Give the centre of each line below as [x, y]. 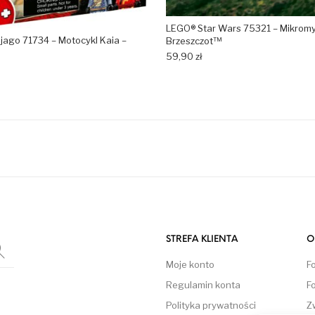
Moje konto [190, 265]
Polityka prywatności [211, 306]
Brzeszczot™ [194, 40]
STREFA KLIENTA [202, 240]
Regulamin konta [203, 285]
